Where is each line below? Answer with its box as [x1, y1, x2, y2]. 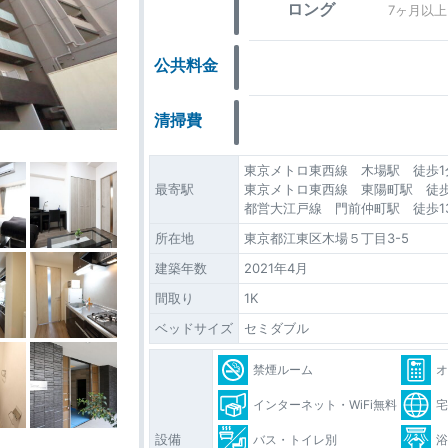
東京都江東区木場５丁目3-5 [244, 229, 409, 246]
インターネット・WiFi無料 [253, 396, 397, 412]
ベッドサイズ [155, 319, 233, 336]
